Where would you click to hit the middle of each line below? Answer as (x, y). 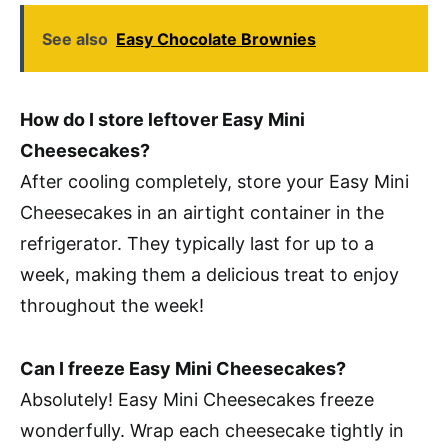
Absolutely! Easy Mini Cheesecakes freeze (197, 399)
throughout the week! (112, 305)
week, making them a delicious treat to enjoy (209, 274)
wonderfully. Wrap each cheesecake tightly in (212, 430)
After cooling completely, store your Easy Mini (214, 181)
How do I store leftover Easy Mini (162, 119)
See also (75, 39)
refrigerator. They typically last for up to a (197, 243)
